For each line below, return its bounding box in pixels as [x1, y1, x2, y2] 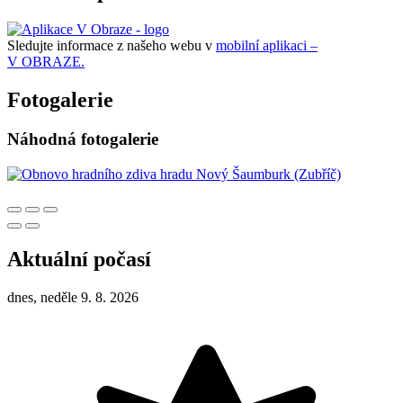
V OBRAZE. [7, 53, 85, 69]
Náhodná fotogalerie [7, 130, 158, 149]
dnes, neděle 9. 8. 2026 [7, 289, 139, 305]
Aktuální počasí [7, 247, 151, 272]
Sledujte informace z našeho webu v [7, 37, 216, 53]
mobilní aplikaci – [216, 37, 318, 53]
